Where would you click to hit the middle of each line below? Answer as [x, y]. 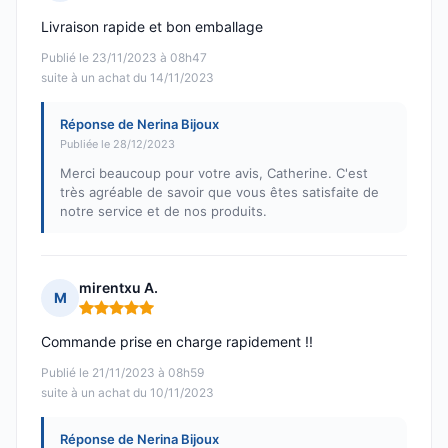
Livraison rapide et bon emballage [152, 27]
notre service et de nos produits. [163, 211]
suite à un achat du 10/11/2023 [127, 393]
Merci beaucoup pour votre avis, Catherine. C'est [214, 173]
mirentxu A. [118, 288]
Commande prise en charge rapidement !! [177, 342]
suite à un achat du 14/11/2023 [127, 78]
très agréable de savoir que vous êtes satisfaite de [219, 192]
